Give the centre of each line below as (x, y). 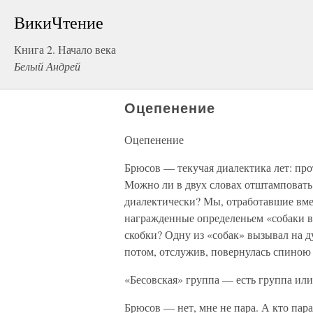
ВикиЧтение (59, 22)
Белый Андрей (47, 66)
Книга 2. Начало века (65, 49)
